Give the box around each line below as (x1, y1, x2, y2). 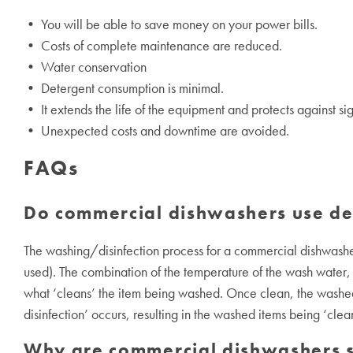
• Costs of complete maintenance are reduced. (24, 36, 282, 55)
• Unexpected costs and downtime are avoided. (24, 121, 289, 140)
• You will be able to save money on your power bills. (24, 15, 318, 34)
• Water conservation (24, 58, 147, 76)
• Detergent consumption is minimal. (24, 79, 224, 98)
